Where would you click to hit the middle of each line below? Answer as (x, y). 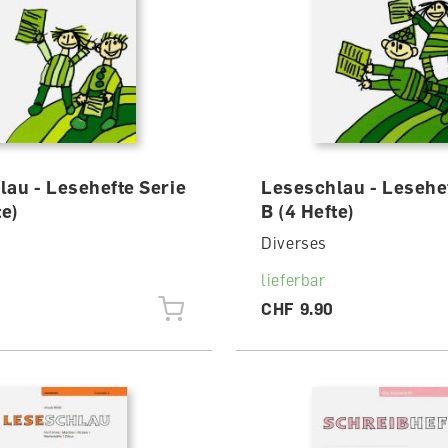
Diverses (294, 243)
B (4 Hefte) (307, 211)
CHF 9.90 (297, 309)
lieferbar (293, 280)
